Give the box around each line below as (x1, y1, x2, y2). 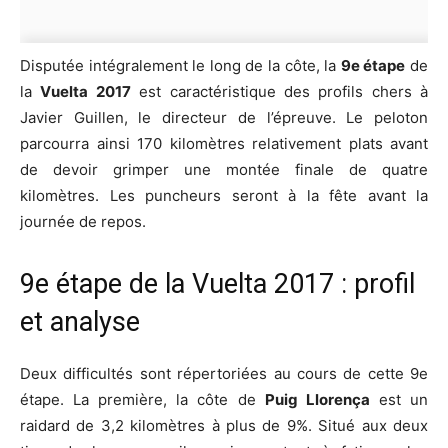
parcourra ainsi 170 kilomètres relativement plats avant (20, 134, 428, 154)
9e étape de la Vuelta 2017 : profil (20, 268, 415, 301)
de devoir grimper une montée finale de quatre (20, 160, 428, 180)
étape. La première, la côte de (20, 390, 265, 410)
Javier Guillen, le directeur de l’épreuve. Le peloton (20, 108, 428, 128)
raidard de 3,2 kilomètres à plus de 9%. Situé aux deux (20, 416, 428, 436)
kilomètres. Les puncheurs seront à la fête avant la (20, 186, 428, 206)
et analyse (20, 306, 140, 339)
